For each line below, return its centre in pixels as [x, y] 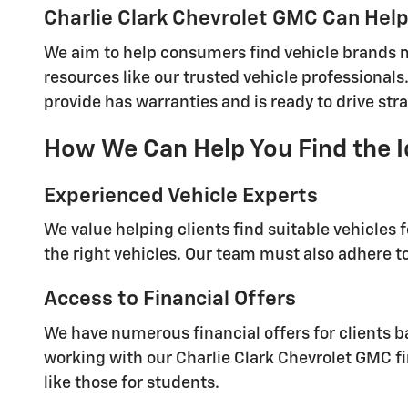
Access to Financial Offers [170, 300]
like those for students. [132, 383]
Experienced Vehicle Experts [181, 196]
